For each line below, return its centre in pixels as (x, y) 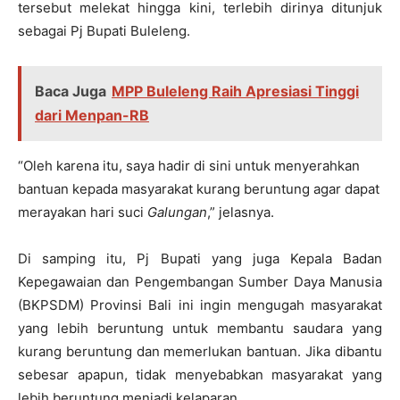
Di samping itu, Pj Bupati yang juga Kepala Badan (200, 259)
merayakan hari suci (83, 212)
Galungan (177, 212)
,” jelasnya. (241, 212)
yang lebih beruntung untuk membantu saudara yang (200, 329)
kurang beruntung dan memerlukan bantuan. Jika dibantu (200, 352)
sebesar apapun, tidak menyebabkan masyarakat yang (200, 375)
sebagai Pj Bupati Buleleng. (104, 31)
